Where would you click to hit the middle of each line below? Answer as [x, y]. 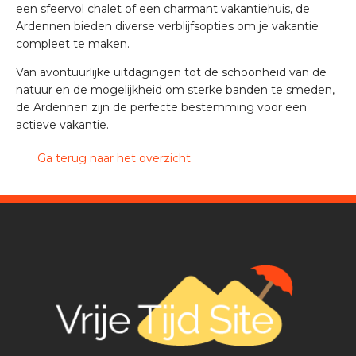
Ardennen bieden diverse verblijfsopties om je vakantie [167, 26]
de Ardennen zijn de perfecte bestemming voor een [161, 107]
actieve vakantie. [62, 124]
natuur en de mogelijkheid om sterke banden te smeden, [175, 89]
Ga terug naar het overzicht [112, 158]
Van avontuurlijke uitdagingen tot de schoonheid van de [171, 72]
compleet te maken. [73, 43]
